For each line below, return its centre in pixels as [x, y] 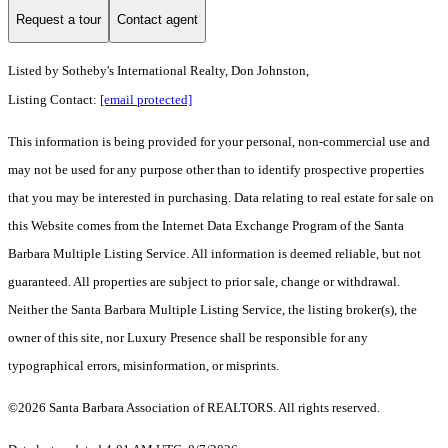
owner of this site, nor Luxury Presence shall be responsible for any [188, 338]
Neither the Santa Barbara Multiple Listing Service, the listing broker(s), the [212, 310]
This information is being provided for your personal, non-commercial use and [219, 142]
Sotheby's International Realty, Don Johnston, [185, 71]
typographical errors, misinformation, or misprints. [143, 366]
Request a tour [58, 19]
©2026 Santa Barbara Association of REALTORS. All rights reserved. [194, 408]
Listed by [33, 71]
